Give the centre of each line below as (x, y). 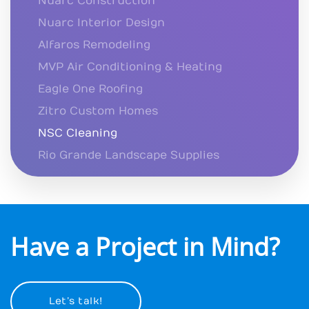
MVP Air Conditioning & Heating (130, 67)
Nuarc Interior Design (101, 23)
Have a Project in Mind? (145, 247)
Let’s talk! (76, 301)
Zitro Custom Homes (98, 111)
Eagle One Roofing (90, 89)
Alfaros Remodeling (94, 45)
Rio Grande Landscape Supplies (129, 156)
